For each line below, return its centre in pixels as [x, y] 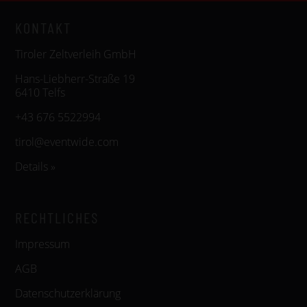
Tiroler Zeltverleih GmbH [76, 54]
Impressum [42, 244]
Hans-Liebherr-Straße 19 [75, 79]
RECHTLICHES [57, 218]
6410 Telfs [40, 93]
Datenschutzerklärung [68, 294]
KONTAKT [43, 28]
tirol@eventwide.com [67, 142]
